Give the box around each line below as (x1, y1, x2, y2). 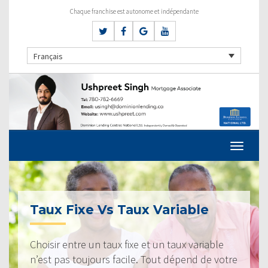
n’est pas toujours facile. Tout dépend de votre (30, 252, 237, 266)
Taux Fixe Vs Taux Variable (30, 202, 209, 217)
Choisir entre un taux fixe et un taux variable (30, 237, 224, 251)
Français (33, 50, 63, 62)
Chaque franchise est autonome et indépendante (69, 7, 199, 16)
